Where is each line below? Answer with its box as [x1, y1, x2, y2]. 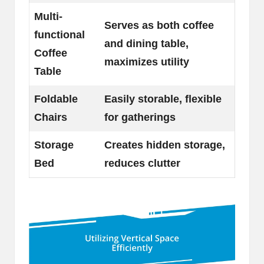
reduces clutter [104, 157, 180, 169]
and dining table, [104, 37, 189, 49]
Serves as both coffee [104, 19, 214, 31]
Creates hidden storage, [104, 138, 225, 151]
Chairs [34, 111, 67, 123]
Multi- [34, 10, 62, 22]
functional [34, 28, 85, 41]
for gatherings [104, 111, 176, 123]
